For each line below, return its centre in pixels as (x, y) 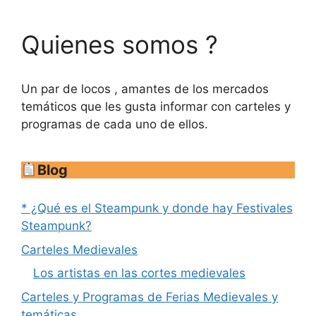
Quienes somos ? (120, 44)
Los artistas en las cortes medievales (139, 273)
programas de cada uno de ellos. (115, 124)
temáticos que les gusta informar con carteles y (156, 107)
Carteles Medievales (79, 249)
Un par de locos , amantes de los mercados (145, 89)
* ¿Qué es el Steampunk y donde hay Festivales (157, 208)
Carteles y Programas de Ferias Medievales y (150, 297)
